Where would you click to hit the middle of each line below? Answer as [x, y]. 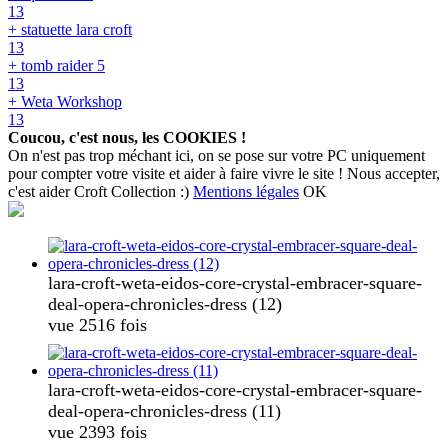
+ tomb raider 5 [56, 66]
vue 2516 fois [97, 325]
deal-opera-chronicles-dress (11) [164, 410]
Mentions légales [246, 192]
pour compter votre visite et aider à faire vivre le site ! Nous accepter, [224, 174]
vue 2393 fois [97, 431]
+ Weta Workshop [65, 102]
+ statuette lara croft [70, 30]
